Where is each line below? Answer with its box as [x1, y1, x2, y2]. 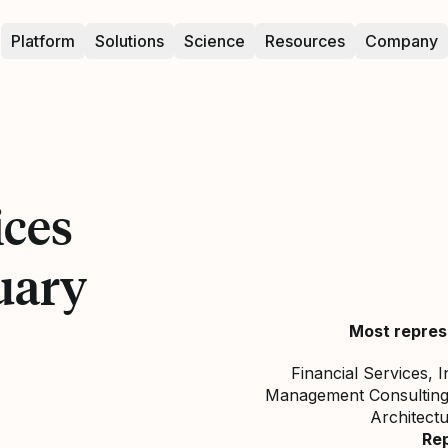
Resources [264, 31, 345, 51]
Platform [10, 31, 75, 51]
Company [364, 31, 438, 51]
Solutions [94, 31, 164, 51]
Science [183, 31, 245, 51]
